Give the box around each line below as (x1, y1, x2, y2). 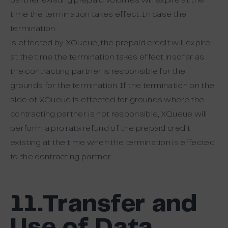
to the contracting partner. (10, 153, 111, 161)
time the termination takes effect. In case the (10, 11, 187, 18)
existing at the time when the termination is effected (10, 139, 215, 147)
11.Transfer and (10, 193, 197, 216)
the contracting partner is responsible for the (10, 68, 186, 75)
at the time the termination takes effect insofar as (10, 53, 205, 61)
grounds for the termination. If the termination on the (10, 82, 215, 90)
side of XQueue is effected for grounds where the (10, 96, 205, 104)
